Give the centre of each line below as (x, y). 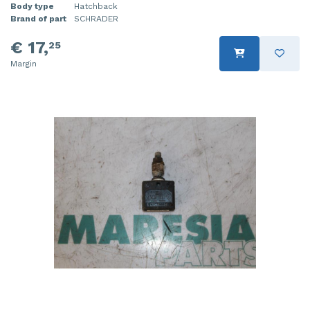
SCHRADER (96, 18)
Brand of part (38, 18)
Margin (24, 63)
